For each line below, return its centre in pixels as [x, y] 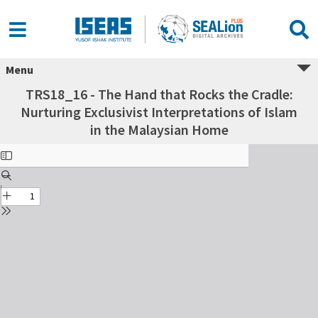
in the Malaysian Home [159, 130]
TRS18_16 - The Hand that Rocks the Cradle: [159, 94]
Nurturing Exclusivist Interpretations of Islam [159, 112]
